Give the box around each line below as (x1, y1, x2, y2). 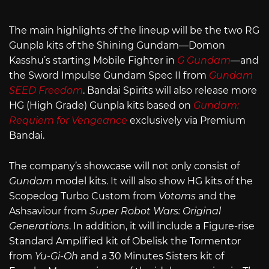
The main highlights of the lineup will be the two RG (9, 25, 259, 37)
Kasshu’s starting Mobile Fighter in (9, 55, 177, 67)
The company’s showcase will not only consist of (9, 160, 240, 172)
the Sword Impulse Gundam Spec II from (9, 70, 209, 82)
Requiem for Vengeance (9, 115, 127, 127)
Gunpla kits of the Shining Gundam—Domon (9, 40, 225, 52)
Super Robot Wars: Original (89, 205, 221, 217)
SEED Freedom (9, 85, 83, 97)
